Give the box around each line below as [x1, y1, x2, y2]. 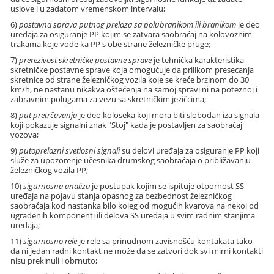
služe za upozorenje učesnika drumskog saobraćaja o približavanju [10, 154, 251, 166]
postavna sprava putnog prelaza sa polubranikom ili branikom [19, 18, 237, 30]
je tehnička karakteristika [152, 54, 245, 65]
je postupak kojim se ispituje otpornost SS [90, 180, 245, 191]
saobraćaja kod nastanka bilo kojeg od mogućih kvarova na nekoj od [10, 199, 259, 211]
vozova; [10, 128, 39, 140]
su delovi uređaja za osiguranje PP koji [120, 144, 260, 156]
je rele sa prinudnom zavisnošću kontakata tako [77, 235, 253, 246]
